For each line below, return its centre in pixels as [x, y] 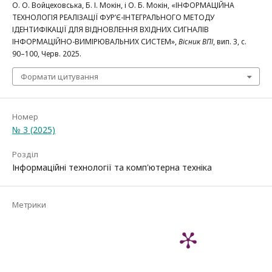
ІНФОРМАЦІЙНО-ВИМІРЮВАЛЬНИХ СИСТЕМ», [95, 41]
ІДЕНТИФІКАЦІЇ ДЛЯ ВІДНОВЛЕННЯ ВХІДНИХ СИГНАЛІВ [110, 29]
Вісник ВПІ [196, 41]
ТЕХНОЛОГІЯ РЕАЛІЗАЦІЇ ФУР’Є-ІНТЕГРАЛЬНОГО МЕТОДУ [113, 17]
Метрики [29, 204]
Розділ [25, 154]
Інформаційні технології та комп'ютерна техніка [112, 167]
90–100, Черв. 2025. [47, 53]
